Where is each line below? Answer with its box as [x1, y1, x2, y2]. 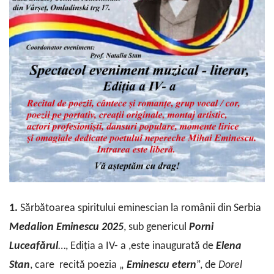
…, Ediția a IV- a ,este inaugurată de [58, 240, 216, 253]
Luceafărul [9, 240, 58, 253]
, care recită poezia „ [30, 259, 127, 272]
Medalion [9, 221, 54, 234]
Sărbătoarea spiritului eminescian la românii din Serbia [20, 202, 261, 215]
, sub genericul [124, 221, 189, 234]
